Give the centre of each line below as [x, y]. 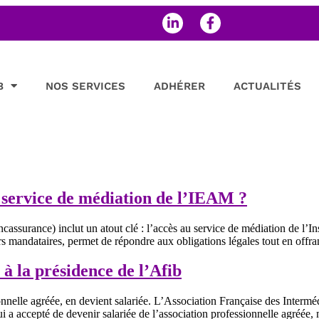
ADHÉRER [179, 86]
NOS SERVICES [85, 86]
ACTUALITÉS [267, 86]
